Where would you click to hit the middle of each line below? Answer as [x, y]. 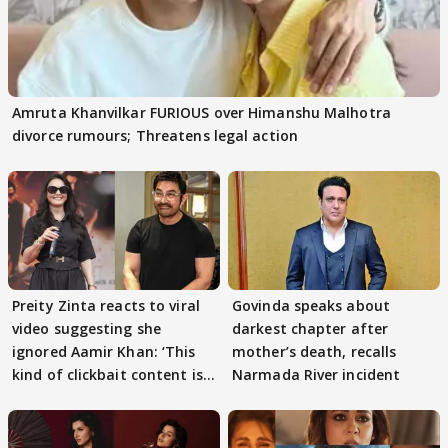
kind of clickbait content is [107, 375]
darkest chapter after [310, 329]
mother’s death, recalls [314, 352]
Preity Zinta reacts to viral [106, 306]
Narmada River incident [316, 375]
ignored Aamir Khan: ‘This [104, 352]
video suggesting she [86, 329]
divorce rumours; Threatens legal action [155, 135]
